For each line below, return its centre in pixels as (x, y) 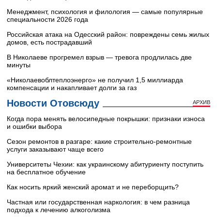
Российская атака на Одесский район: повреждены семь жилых (108, 35)
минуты (19, 65)
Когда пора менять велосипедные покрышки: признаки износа (106, 119)
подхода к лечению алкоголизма (59, 210)
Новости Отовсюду (53, 103)
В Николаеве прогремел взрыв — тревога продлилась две (99, 57)
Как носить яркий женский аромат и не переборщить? (93, 187)
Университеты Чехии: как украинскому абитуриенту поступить (105, 164)
